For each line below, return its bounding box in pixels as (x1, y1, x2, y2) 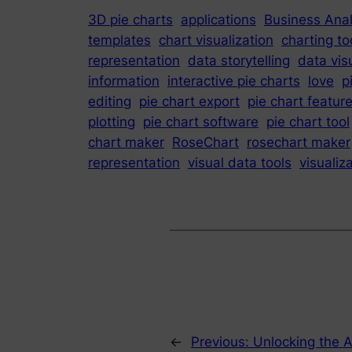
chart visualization (159, 31, 273, 48)
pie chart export (139, 93, 240, 109)
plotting (88, 113, 135, 130)
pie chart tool (266, 113, 350, 130)
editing (88, 93, 131, 109)
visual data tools (188, 154, 291, 170)
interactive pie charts (167, 72, 300, 89)
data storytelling (188, 52, 290, 68)
